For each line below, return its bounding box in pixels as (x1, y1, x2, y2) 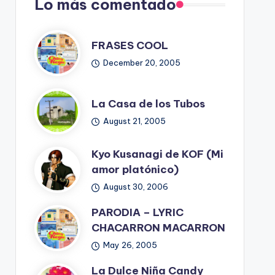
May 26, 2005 (103, 240, 158, 250)
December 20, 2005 (103, 57, 181, 68)
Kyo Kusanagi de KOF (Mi (91, 147, 223, 161)
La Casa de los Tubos (91, 96, 205, 110)
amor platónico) (91, 163, 179, 177)
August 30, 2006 (103, 182, 169, 192)
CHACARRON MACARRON (91, 221, 225, 235)
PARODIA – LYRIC (91, 206, 184, 220)
